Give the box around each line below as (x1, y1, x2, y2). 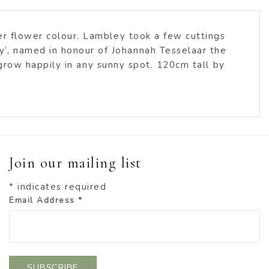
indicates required (14, 181, 107, 193)
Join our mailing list (9, 154, 142, 172)
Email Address (9, 195, 79, 207)
